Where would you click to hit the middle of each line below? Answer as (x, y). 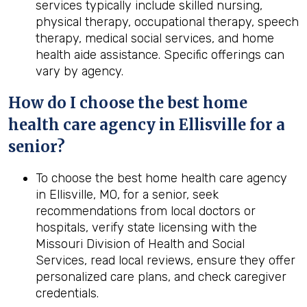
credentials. (67, 293)
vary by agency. (79, 71)
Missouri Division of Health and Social (140, 244)
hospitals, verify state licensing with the (146, 228)
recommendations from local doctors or (146, 211)
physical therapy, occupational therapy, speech (167, 22)
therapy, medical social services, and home (155, 38)
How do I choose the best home (128, 103)
